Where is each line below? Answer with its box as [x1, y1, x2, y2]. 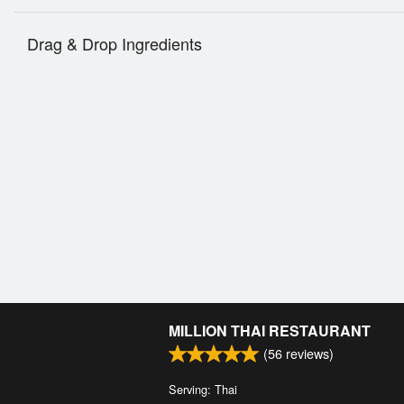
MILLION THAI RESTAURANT [169, 320, 371, 341]
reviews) [282, 344, 334, 363]
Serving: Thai [169, 381, 237, 398]
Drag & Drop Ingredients [27, 32, 202, 56]
